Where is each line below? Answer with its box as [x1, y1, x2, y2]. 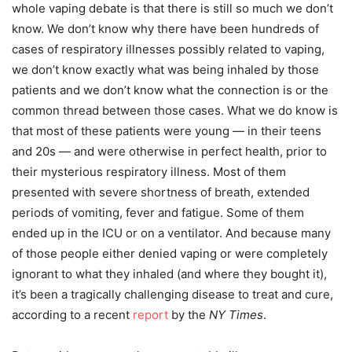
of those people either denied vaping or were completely [12, 246, 328, 262]
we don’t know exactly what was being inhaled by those [12, 62, 319, 78]
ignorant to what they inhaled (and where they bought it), [12, 266, 327, 282]
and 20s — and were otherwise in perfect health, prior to [12, 144, 327, 159]
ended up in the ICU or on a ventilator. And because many [12, 225, 331, 241]
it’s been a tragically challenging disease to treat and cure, [12, 287, 333, 302]
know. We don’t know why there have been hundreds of [12, 21, 319, 37]
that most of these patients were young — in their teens [12, 123, 321, 139]
